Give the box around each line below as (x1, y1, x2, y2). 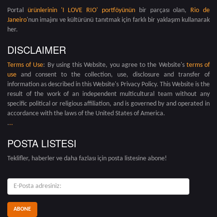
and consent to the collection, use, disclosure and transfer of (16, 71, 210, 79)
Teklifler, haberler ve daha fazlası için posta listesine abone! (7, 155, 167, 163)
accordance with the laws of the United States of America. (7, 110, 165, 118)
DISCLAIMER (7, 43, 66, 57)
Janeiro (7, 16, 27, 24)
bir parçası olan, (135, 7, 191, 15)
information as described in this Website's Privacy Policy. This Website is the (7, 81, 210, 89)
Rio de (190, 7, 210, 15)
